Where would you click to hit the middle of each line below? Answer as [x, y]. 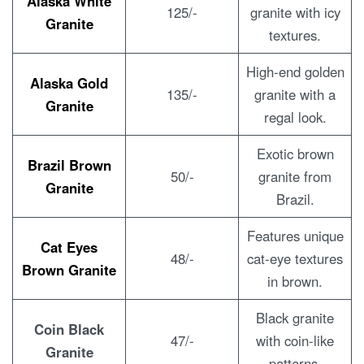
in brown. [295, 281]
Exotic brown [295, 153]
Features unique [295, 235]
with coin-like [295, 340]
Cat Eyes [69, 247]
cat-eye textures [295, 258]
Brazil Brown [69, 165]
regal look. [295, 117]
